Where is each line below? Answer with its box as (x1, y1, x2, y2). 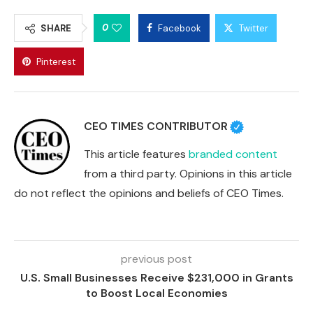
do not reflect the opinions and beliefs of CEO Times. (14, 186, 284, 201)
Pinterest (36, 56, 75, 68)
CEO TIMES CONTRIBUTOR (84, 119, 228, 134)
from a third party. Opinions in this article (84, 166, 292, 182)
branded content (189, 147, 277, 162)
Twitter (239, 22, 268, 35)
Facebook (158, 22, 201, 35)
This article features (84, 147, 189, 162)
